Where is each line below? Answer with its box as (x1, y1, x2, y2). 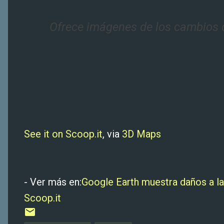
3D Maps (122, 128, 161, 140)
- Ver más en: (24, 176, 81, 188)
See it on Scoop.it (24, 128, 102, 140)
